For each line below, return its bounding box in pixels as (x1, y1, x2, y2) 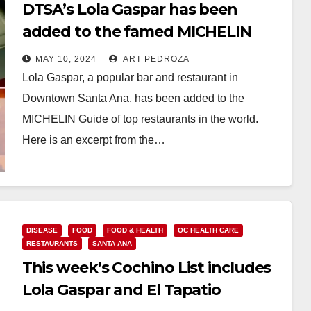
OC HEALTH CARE (177, 226, 239, 234)
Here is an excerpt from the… (22, 133, 165, 146)
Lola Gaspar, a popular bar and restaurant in (22, 71, 238, 83)
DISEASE (26, 226, 58, 234)
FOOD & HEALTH (106, 226, 163, 234)
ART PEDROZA (120, 53, 190, 64)
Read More (28, 165, 84, 178)
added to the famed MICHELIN (22, 22, 251, 41)
